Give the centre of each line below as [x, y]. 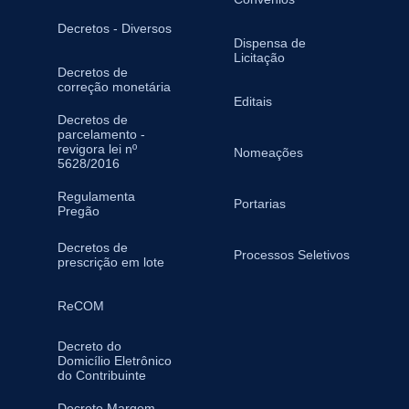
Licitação [259, 58]
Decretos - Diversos [114, 29]
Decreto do [89, 346]
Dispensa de [269, 43]
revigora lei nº [97, 149]
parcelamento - [101, 135]
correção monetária [114, 87]
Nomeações [268, 153]
